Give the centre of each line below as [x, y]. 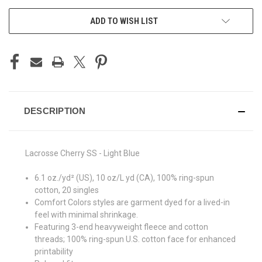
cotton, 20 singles [67, 190]
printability [54, 252]
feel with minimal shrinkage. [87, 215]
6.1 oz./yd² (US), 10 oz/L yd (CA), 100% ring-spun [125, 178]
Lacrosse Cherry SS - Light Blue [82, 154]
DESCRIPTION [55, 111]
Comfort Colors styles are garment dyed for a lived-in [132, 203]
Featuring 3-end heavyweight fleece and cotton [122, 227]
